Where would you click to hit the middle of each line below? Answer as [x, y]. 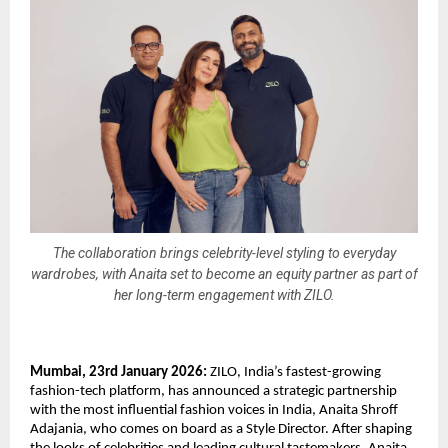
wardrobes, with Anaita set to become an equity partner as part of [224, 273]
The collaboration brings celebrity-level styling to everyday [224, 252]
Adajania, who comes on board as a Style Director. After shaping [221, 430]
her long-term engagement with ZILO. [224, 294]
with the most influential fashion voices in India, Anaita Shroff [214, 411]
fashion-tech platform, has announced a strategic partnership [213, 392]
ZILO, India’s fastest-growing [295, 373]
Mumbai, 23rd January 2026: [120, 373]
